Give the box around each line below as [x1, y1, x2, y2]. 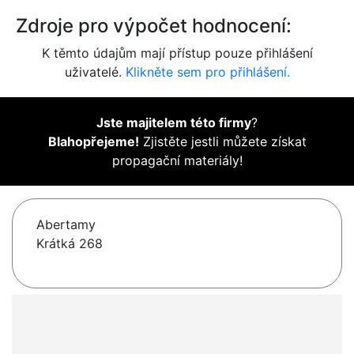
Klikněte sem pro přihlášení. [125, 64, 290, 81]
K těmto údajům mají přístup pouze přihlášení [41, 45, 313, 62]
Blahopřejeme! [47, 134, 139, 150]
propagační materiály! [111, 153, 243, 169]
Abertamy [36, 217, 96, 233]
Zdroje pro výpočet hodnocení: [16, 14, 292, 38]
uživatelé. [64, 64, 126, 81]
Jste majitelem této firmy [96, 115, 251, 131]
